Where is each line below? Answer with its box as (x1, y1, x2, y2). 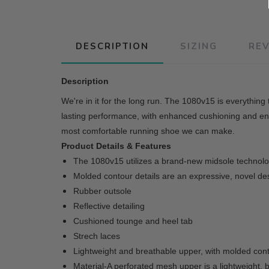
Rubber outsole (73, 186, 131, 196)
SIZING (180, 40, 217, 52)
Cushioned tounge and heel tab (73, 216, 193, 226)
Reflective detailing (73, 201, 145, 211)
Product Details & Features (61, 141, 171, 151)
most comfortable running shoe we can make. (61, 126, 235, 136)
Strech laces (73, 231, 120, 241)
